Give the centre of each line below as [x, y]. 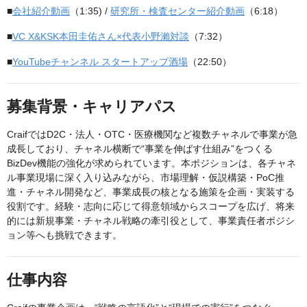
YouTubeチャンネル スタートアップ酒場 [100, 62]
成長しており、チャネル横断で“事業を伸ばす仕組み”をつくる [140, 149]
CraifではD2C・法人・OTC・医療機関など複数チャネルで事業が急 [152, 135]
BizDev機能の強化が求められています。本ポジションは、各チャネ [151, 163]
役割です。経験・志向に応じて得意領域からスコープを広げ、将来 [151, 207]
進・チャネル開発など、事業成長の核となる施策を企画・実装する [151, 192]
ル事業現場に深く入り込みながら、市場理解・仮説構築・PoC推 [146, 178]
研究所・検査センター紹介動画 [177, 11]
